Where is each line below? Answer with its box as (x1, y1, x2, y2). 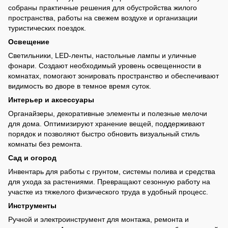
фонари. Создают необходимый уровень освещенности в (8, 61, 201, 70)
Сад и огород (8, 153, 56, 162)
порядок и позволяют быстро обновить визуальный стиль (8, 129, 199, 138)
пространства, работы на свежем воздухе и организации (8, 13, 197, 22)
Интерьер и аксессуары (8, 95, 94, 104)
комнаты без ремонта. (8, 139, 82, 148)
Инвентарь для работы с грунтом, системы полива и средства (8, 167, 215, 176)
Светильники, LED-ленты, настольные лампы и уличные (8, 51, 196, 60)
